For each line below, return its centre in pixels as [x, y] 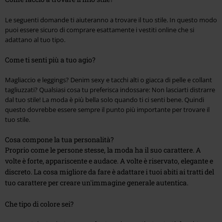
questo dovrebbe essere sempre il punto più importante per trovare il [107, 109]
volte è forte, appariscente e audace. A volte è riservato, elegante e [109, 161]
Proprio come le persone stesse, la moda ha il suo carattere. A [103, 150]
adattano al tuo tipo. [35, 39]
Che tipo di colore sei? [39, 204]
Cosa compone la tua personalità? [59, 139]
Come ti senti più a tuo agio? [50, 59]
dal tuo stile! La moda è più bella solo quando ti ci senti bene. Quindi [105, 99]
